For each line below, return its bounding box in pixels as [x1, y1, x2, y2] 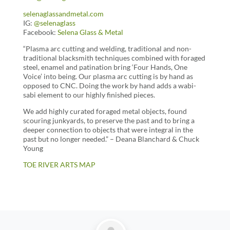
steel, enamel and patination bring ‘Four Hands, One [23, 63, 187, 72]
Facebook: [23, 28, 57, 37]
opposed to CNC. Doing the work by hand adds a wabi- [23, 81, 196, 90]
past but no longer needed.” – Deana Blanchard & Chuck [23, 135, 199, 144]
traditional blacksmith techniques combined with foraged [23, 53, 205, 63]
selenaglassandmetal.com [23, 9, 104, 18]
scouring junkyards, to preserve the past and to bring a [23, 116, 195, 125]
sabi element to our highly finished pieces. [23, 90, 155, 100]
